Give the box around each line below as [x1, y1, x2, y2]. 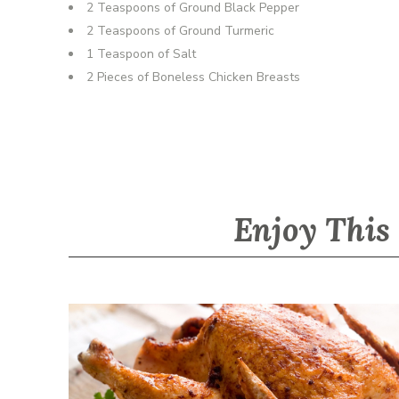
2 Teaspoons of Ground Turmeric [86, 22, 274, 39]
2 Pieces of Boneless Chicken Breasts [86, 69, 300, 85]
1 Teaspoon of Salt [86, 45, 196, 62]
